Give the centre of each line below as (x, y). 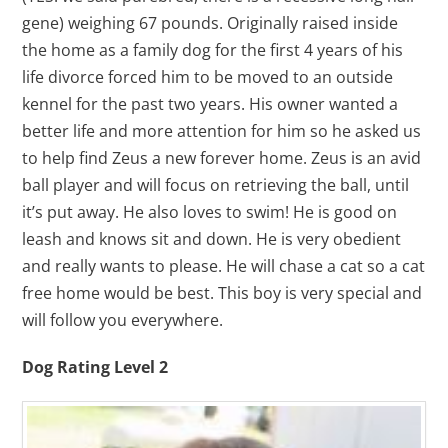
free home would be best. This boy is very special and (222, 292)
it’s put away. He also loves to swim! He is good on (210, 211)
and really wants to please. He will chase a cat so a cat (224, 265)
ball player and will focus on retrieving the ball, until (216, 184)
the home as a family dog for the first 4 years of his (213, 49)
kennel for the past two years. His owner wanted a (210, 103)
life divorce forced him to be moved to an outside (208, 76)
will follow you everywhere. (123, 319)
